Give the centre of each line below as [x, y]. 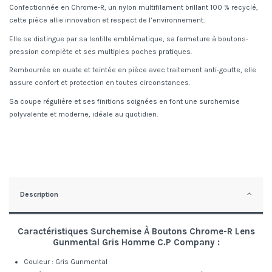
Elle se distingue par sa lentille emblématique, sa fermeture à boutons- [129, 39]
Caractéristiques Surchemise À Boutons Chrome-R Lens [136, 231]
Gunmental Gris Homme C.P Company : [136, 242]
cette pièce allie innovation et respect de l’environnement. [107, 20]
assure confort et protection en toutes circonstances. [100, 83]
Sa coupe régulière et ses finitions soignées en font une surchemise [124, 101]
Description [39, 194]
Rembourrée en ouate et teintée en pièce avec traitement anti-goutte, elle [133, 70]
